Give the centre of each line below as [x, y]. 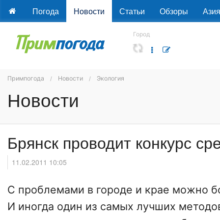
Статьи [132, 11]
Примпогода [26, 78]
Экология [110, 78]
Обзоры [174, 11]
